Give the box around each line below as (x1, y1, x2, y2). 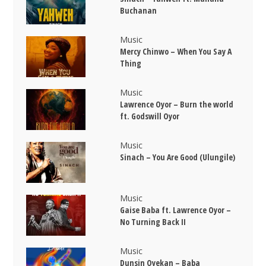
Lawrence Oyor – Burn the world (120, 99, 234, 110)
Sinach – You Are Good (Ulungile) (120, 151, 236, 163)
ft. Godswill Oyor (120, 110, 180, 122)
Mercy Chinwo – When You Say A (120, 46, 232, 58)
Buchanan (120, 5, 157, 17)
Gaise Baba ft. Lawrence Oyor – (120, 204, 232, 216)
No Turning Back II (120, 216, 186, 228)
